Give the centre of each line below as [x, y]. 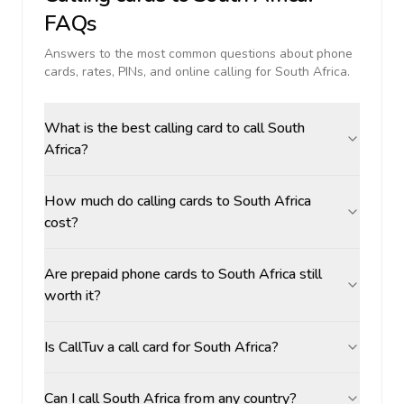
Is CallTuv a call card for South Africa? [161, 347]
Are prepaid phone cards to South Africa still [183, 274]
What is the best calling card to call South [174, 128]
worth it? [73, 296]
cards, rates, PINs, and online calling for [160, 72]
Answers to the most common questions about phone [198, 54]
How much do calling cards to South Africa [178, 201]
